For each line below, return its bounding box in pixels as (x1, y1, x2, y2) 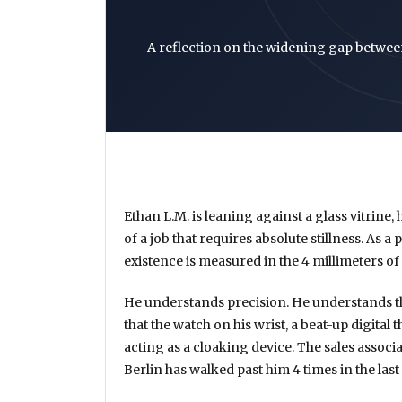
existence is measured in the (124, 253, 301, 270)
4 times (293, 362, 337, 379)
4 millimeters (301, 253, 383, 270)
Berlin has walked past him (124, 362, 293, 379)
